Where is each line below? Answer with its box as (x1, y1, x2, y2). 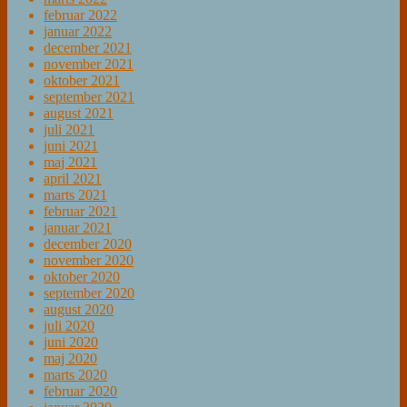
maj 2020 (44, 351, 97, 367)
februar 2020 (44, 383, 117, 400)
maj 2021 (44, 154, 97, 171)
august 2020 (44, 302, 114, 318)
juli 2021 (44, 122, 94, 138)
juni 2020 (44, 334, 98, 351)
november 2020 (44, 253, 134, 269)
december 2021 (44, 40, 132, 56)
